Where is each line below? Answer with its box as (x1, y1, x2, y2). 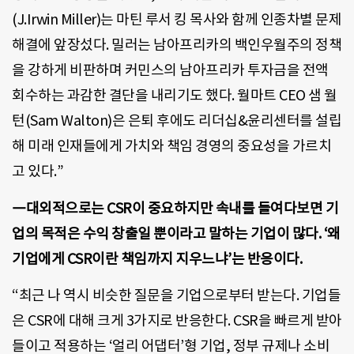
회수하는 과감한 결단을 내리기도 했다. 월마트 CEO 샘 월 (12, 86, 337, 105)
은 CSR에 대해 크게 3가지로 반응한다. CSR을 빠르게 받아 (12, 311, 342, 330)
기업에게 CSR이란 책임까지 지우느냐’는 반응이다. (12, 249, 302, 268)
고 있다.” (12, 162, 63, 181)
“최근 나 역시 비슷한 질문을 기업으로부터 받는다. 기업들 (12, 286, 341, 305)
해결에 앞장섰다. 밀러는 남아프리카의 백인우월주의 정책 (12, 36, 341, 55)
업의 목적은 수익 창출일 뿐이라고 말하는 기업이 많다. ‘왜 (12, 224, 341, 243)
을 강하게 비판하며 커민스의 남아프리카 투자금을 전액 (12, 61, 329, 80)
